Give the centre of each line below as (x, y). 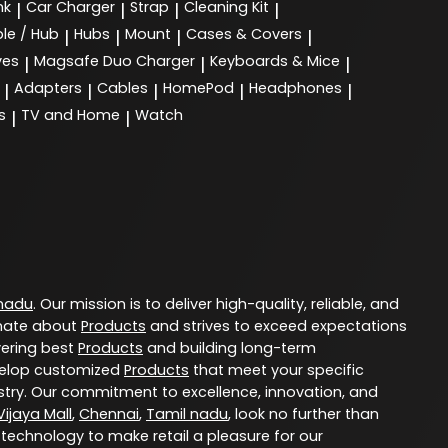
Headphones (295, 88)
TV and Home (70, 115)
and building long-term (229, 348)
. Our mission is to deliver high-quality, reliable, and (216, 304)
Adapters (48, 88)
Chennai (109, 414)
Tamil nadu (187, 414)
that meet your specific (276, 370)
